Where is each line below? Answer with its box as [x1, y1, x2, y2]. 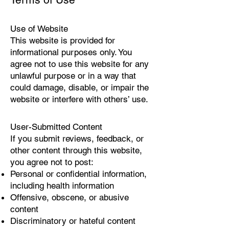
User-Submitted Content [10, 122, 102, 132]
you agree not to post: [10, 157, 94, 167]
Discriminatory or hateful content [10, 216, 135, 226]
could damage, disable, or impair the [10, 82, 149, 93]
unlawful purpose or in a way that [10, 71, 136, 81]
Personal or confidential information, [10, 169, 147, 179]
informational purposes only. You [10, 47, 132, 57]
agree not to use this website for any [10, 59, 149, 69]
